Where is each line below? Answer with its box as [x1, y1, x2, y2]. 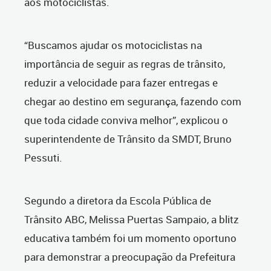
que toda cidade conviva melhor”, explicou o [24, 113, 228, 127]
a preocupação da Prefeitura [104, 249, 235, 264]
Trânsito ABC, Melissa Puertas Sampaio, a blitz [24, 212, 239, 226]
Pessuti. [24, 150, 62, 165]
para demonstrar [24, 249, 104, 264]
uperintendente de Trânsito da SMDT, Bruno [30, 131, 232, 146]
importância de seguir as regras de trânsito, [24, 56, 225, 71]
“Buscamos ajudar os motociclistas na [24, 38, 202, 52]
